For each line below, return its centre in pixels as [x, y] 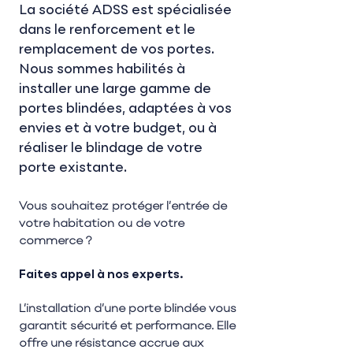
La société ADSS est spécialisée [125, 11]
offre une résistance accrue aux [111, 344]
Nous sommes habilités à [102, 70]
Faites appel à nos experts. [101, 275]
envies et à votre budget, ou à [118, 129]
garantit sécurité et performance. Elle [127, 326]
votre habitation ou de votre [102, 224]
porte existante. [73, 169]
